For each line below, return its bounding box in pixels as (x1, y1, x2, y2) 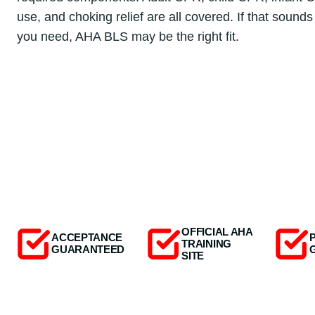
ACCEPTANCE (51, 232, 123, 244)
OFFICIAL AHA (181, 226, 252, 238)
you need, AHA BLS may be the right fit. (17, 30, 239, 44)
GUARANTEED (51, 244, 125, 256)
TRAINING (181, 238, 231, 250)
